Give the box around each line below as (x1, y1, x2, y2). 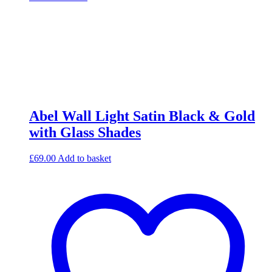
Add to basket (58, 152, 111, 163)
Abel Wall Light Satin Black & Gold (29, 108, 255, 124)
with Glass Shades (29, 124, 141, 141)
